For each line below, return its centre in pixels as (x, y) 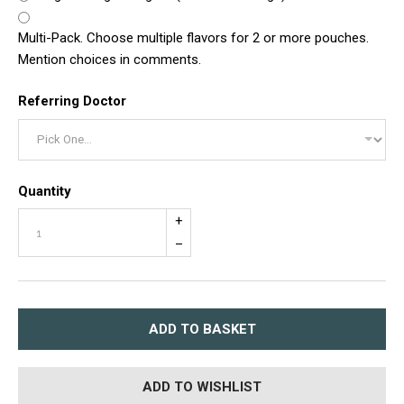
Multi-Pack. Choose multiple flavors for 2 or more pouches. (193, 38)
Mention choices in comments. (110, 60)
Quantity (45, 191)
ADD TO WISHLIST (202, 387)
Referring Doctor (72, 101)
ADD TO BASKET (202, 329)
